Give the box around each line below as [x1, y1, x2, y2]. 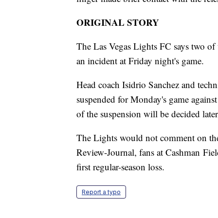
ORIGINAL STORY [76, 16, 159, 29]
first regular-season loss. [76, 161, 164, 173]
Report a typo [82, 188, 121, 196]
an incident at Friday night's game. [76, 54, 204, 67]
